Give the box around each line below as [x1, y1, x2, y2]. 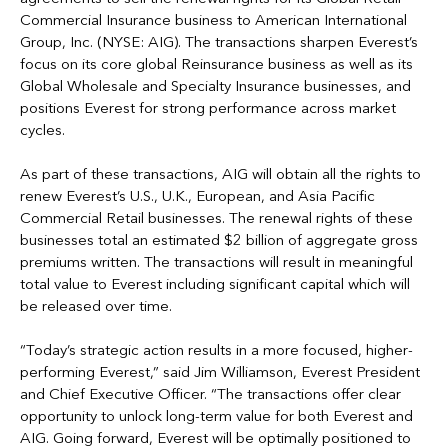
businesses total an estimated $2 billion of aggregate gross [20, 231, 418, 249]
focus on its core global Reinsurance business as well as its [20, 55, 413, 73]
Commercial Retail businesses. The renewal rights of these [20, 209, 413, 227]
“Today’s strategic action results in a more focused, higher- [20, 341, 413, 359]
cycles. [20, 121, 65, 139]
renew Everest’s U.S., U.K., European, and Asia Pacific [20, 187, 375, 205]
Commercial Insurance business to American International [20, 11, 407, 29]
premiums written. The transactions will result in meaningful [20, 253, 413, 271]
